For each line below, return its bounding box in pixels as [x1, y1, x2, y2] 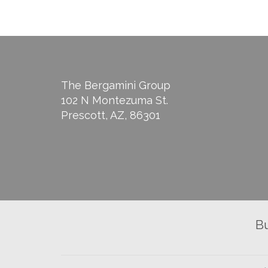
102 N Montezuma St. [61, 94, 168, 106]
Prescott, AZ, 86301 [61, 109, 160, 121]
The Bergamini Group [61, 79, 170, 92]
